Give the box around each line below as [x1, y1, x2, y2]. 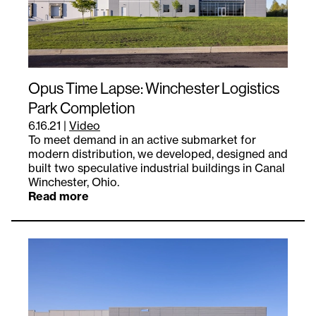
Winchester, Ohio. [28, 175, 119, 190]
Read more [28, 189, 89, 204]
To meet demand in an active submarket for [28, 133, 256, 147]
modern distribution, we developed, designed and [28, 147, 288, 162]
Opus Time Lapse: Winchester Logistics [28, 80, 279, 98]
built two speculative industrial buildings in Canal [28, 161, 285, 176]
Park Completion [28, 99, 135, 118]
